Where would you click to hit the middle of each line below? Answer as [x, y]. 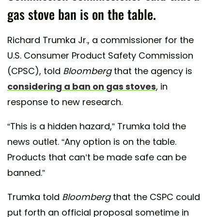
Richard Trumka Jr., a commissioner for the [101, 40]
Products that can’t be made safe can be [97, 157]
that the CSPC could [155, 197]
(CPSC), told [34, 71]
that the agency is [153, 71]
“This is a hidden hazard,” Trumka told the [97, 126]
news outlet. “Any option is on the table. [92, 142]
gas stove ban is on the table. [82, 14]
